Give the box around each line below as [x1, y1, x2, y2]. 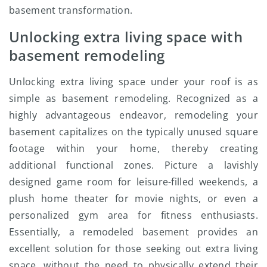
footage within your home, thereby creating [9, 142, 258, 156]
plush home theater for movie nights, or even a [9, 192, 258, 206]
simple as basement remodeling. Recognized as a [9, 92, 258, 105]
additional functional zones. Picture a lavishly [9, 159, 258, 172]
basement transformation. [9, 4, 133, 17]
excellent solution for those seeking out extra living [9, 242, 258, 256]
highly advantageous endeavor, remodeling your [9, 108, 258, 122]
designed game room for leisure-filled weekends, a [9, 175, 258, 189]
